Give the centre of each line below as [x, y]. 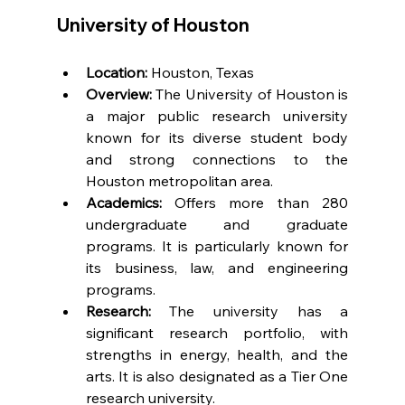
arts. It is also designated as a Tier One [217, 376]
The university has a [250, 311]
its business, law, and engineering [217, 267]
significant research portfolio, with [217, 332]
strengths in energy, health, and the [217, 354]
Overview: [118, 94]
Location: [116, 72]
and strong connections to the [217, 159]
